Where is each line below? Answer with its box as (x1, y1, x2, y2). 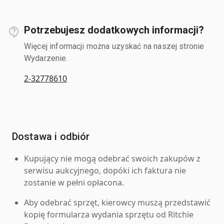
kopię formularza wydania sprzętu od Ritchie (24, 208, 193, 220)
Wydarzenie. (24, 53, 68, 63)
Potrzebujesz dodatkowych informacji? (24, 23, 204, 36)
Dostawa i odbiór (12, 130, 90, 142)
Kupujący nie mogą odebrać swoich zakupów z (24, 152, 200, 164)
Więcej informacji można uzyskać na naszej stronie (24, 41, 204, 51)
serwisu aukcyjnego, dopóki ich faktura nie (24, 164, 186, 176)
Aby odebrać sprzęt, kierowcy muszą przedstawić (24, 196, 210, 208)
